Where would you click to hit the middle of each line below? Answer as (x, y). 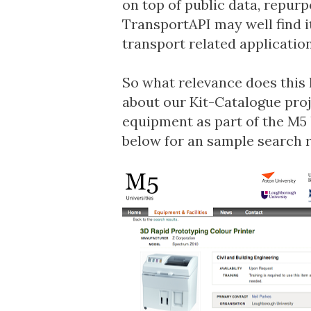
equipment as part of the (204, 121)
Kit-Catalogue (235, 102)
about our (155, 102)
